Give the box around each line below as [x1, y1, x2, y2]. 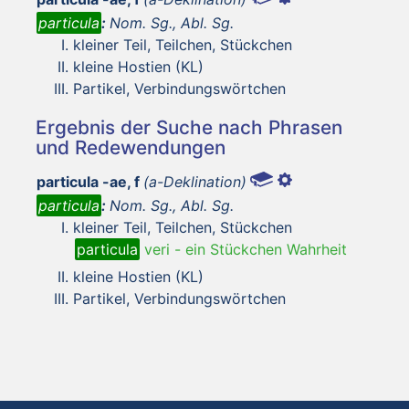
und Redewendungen [36, 135, 225, 159]
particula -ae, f [37, 172, 140, 191]
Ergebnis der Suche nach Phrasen [36, 115, 342, 139]
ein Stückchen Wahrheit [185, 239, 347, 258]
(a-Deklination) [143, 172, 246, 191]
